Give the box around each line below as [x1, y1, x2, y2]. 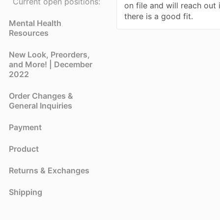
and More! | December [9, 59, 92, 69]
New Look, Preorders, [9, 49, 90, 59]
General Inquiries [9, 100, 72, 110]
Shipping [9, 187, 42, 197]
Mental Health [9, 18, 61, 28]
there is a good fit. [124, 11, 193, 21]
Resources [9, 27, 49, 38]
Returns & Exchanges [9, 165, 89, 175]
